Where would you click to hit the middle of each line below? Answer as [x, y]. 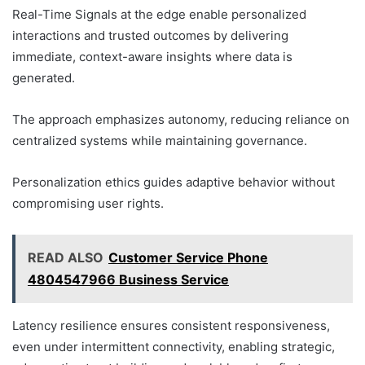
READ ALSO [66, 257]
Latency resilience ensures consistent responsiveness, [171, 325]
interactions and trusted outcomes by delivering [150, 35]
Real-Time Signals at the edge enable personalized [159, 14]
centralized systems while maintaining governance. [160, 140]
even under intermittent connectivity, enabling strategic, [174, 346]
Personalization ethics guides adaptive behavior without [174, 182]
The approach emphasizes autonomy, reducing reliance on [181, 119]
